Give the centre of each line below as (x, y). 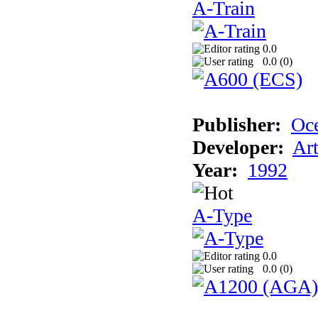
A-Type (222, 215)
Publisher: (237, 124)
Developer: (238, 147)
